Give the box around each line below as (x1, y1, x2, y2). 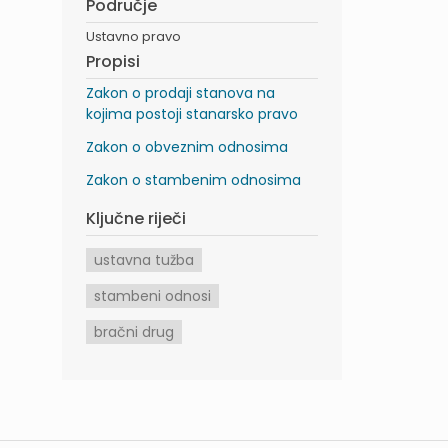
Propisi (86, 49, 140, 73)
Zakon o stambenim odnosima (86, 169, 301, 190)
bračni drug (94, 321, 174, 342)
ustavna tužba (94, 249, 194, 270)
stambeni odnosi (94, 285, 211, 306)
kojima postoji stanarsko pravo (86, 103, 298, 124)
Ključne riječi (86, 206, 186, 230)
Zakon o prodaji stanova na (86, 82, 275, 103)
